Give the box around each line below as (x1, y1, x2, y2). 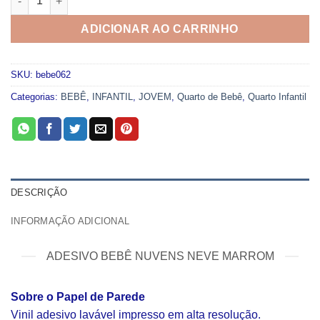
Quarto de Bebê (177, 91, 242, 103)
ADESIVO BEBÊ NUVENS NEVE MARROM (46, 250, 274, 263)
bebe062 (36, 69, 71, 81)
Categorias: (11, 91, 61, 103)
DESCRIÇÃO (11, 187, 68, 199)
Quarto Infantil (248, 91, 306, 103)
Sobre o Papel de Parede (11, 291, 145, 304)
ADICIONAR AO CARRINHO (81, 23, 239, 36)
